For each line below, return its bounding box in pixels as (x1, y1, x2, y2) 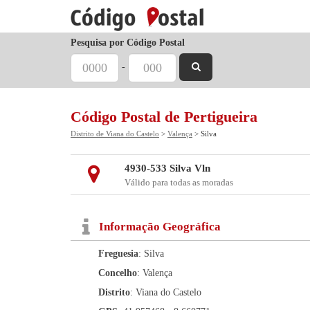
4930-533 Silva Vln (124, 163, 210, 174)
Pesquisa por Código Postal (71, 37, 185, 48)
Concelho (98, 268, 137, 278)
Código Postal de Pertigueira (71, 108, 257, 125)
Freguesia (98, 248, 138, 259)
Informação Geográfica (99, 220, 221, 233)
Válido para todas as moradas (124, 177, 233, 188)
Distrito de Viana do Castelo (71, 129, 159, 138)
